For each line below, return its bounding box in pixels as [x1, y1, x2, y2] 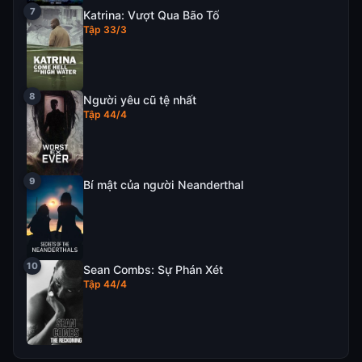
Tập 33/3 [83, 23, 127, 36]
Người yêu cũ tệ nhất [83, 93, 196, 107]
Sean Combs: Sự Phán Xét [83, 263, 223, 277]
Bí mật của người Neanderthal [83, 178, 244, 192]
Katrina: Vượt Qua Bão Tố [83, 8, 219, 23]
